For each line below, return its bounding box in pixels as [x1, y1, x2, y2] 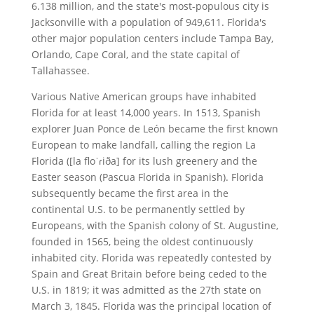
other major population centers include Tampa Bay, [31, 31, 273, 45]
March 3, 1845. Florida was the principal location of [31, 299, 271, 313]
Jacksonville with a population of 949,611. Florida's [31, 15, 266, 29]
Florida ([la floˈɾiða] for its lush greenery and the [31, 153, 257, 168]
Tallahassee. [31, 63, 90, 77]
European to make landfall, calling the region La [31, 137, 256, 151]
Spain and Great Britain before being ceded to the [31, 266, 267, 280]
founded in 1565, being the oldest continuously [31, 234, 253, 248]
